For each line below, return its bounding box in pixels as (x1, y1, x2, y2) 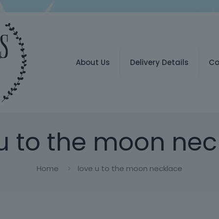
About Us (76, 57, 110, 67)
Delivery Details (130, 57, 189, 67)
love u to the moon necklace (78, 163, 182, 174)
